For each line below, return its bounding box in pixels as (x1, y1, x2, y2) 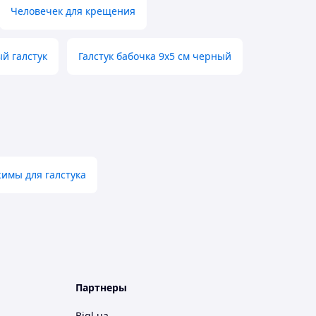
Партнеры (75, 281, 127, 295)
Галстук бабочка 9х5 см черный (78, 49, 231, 63)
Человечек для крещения (11, 4, 135, 18)
